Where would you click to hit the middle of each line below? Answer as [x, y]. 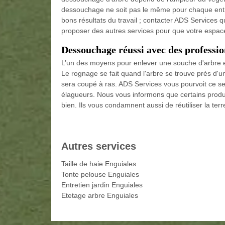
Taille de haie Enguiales [99, 164]
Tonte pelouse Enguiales [100, 174]
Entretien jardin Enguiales [102, 185]
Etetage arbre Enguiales [100, 195]
